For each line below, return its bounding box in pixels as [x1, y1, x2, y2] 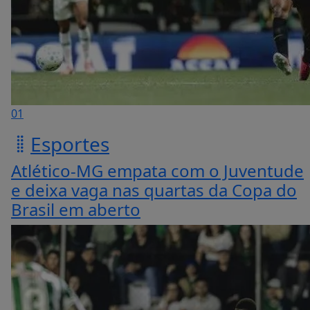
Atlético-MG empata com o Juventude [11, 158, 304, 182]
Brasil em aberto [11, 197, 140, 221]
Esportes [30, 130, 109, 157]
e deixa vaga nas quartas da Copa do [11, 178, 297, 201]
